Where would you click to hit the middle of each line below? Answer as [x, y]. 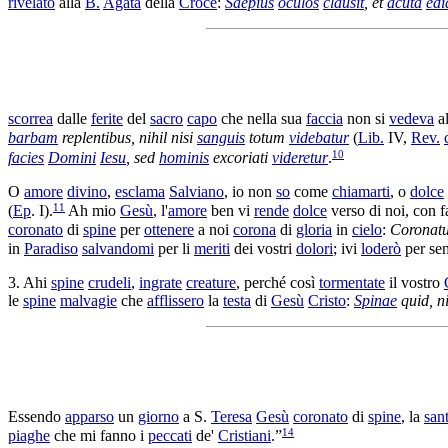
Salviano [196, 191]
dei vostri [263, 248]
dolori [314, 248]
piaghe [29, 435]
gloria [314, 230]
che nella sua [261, 119]
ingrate [160, 282]
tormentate [352, 282]
